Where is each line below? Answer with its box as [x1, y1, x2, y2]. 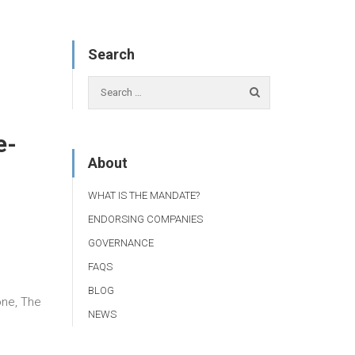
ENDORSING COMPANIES [88, 212, 203, 225]
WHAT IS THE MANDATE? [88, 189, 200, 201]
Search [88, 46, 135, 63]
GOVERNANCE [88, 236, 154, 249]
